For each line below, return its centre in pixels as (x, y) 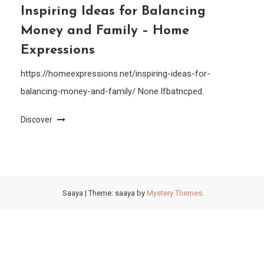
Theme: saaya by (118, 193)
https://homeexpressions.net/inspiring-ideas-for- (116, 74)
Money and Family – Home (105, 31)
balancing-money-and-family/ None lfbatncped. (113, 91)
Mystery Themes (174, 193)
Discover (38, 120)
